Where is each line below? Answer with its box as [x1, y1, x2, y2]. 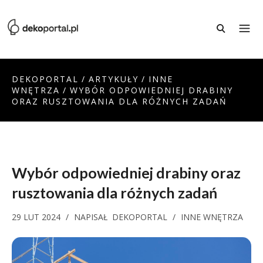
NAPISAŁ [74, 211, 112, 222]
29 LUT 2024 [12, 211, 63, 222]
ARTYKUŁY [89, 73, 139, 85]
